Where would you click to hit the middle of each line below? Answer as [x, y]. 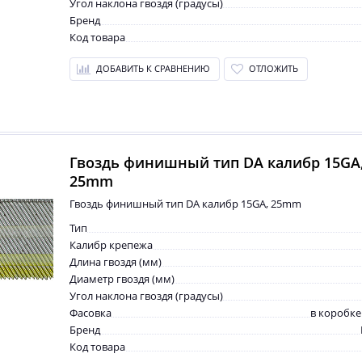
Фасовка [90, 313]
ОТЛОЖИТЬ [274, 68]
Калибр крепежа [111, 245]
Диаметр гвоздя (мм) [122, 279]
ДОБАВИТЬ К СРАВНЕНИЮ [153, 68]
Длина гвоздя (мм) [116, 262]
